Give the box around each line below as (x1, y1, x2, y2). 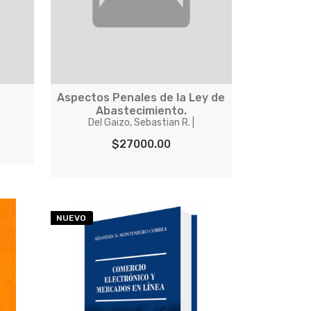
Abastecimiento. (95, 104, 187, 117)
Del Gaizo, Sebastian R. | (87, 117, 194, 128)
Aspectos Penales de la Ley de (57, 91, 226, 104)
